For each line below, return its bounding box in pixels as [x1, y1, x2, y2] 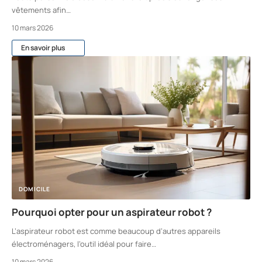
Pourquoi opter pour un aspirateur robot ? [12, 205, 212, 219]
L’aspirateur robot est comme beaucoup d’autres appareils [12, 225, 220, 236]
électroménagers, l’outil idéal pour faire [12, 238, 151, 249]
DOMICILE [19, 184, 50, 193]
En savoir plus [21, 42, 65, 53]
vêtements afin [12, 4, 66, 15]
